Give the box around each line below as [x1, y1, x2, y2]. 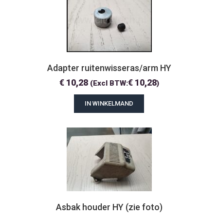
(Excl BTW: [90, 79, 128, 88]
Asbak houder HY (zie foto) [55, 202, 163, 212]
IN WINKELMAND [85, 100, 133, 107]
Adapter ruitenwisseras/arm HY [47, 63, 171, 73]
